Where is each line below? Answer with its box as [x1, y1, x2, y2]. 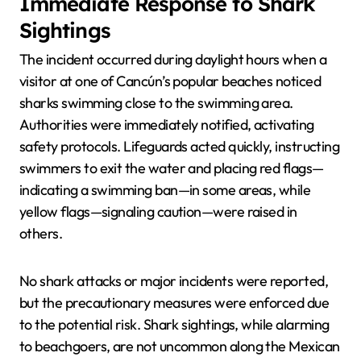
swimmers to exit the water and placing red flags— [19, 159, 324, 178]
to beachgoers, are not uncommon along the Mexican [19, 337, 340, 356]
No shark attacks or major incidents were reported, [19, 272, 328, 291]
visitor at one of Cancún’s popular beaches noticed [19, 72, 321, 91]
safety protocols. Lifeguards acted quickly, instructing [19, 137, 340, 156]
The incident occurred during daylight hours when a [19, 50, 326, 69]
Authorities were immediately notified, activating [19, 115, 314, 135]
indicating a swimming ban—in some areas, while [19, 180, 311, 200]
